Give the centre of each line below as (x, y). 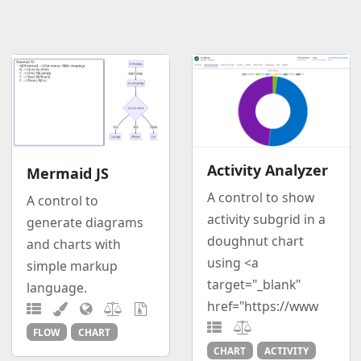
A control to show (260, 197)
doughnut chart (255, 241)
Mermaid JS (67, 173)
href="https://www (262, 306)
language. (56, 287)
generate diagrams (85, 222)
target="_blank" (253, 284)
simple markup (72, 266)
